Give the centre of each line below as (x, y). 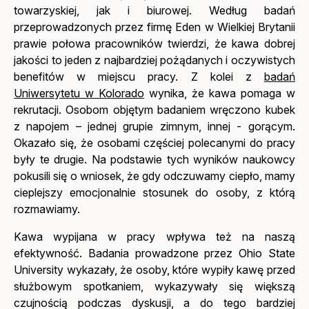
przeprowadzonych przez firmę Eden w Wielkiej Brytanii (154, 27)
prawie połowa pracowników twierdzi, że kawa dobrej (154, 43)
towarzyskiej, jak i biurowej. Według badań (154, 10)
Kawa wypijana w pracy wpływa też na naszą (154, 236)
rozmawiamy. (47, 209)
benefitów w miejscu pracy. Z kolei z (139, 76)
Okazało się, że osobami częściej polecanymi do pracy (154, 142)
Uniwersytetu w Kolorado (79, 93)
